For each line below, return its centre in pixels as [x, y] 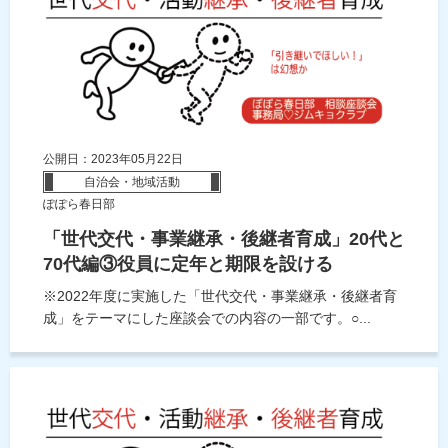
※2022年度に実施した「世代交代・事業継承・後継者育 [220, 296]
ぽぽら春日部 [79, 204]
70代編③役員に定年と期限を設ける [188, 264]
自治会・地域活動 [132, 182]
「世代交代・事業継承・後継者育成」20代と [224, 239]
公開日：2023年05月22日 [113, 159]
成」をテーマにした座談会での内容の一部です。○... [207, 318]
